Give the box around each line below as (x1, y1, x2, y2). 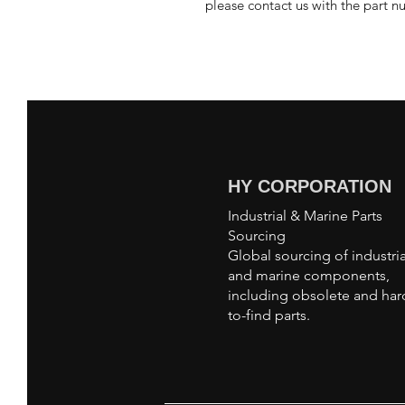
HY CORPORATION (228, 176, 391, 196)
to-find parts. (228, 306, 310, 324)
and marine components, (228, 267, 390, 284)
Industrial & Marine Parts (228, 207, 382, 224)
